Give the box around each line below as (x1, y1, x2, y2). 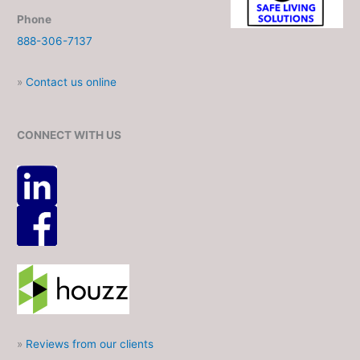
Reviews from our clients (26, 337, 154, 351)
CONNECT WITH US (17, 128, 122, 141)
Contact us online (26, 76, 117, 89)
